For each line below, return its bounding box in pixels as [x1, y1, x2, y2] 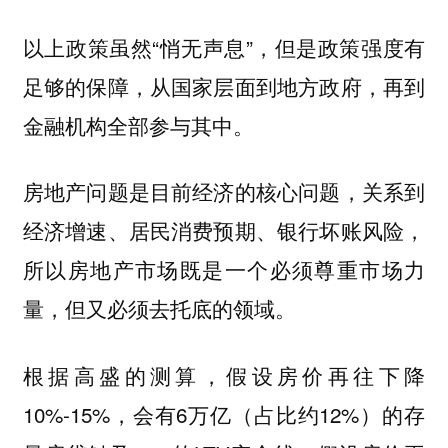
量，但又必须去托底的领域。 [22, 293, 302, 324]
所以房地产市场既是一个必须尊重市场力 [22, 254, 426, 285]
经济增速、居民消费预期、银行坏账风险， [22, 215, 426, 246]
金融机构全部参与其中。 [22, 109, 254, 140]
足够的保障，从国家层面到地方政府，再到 [22, 70, 426, 101]
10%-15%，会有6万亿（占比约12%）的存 [22, 398, 426, 429]
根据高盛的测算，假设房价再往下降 [22, 359, 426, 390]
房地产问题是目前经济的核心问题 [22, 177, 341, 207]
